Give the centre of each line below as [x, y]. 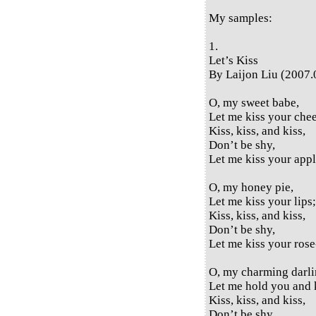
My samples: [241, 18]
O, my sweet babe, [254, 102]
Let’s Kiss [233, 60]
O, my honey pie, [251, 187]
